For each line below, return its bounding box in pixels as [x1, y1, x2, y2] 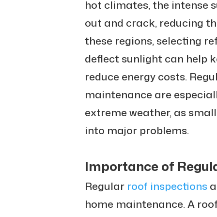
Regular [84, 178, 127, 193]
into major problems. [84, 123, 189, 138]
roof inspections [126, 178, 207, 193]
